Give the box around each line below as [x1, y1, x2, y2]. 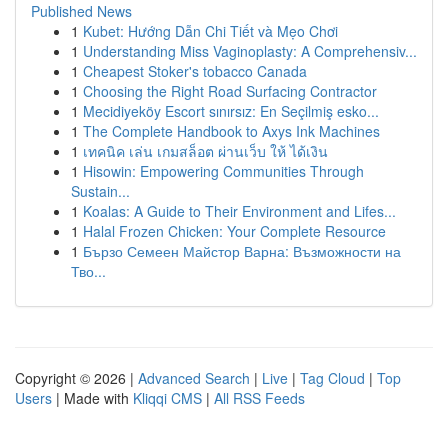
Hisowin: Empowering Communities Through [83, 161, 364, 181]
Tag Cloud [300, 368, 365, 388]
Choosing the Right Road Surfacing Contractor [83, 81, 377, 101]
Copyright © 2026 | [15, 368, 138, 388]
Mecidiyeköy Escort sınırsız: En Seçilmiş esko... [83, 101, 379, 121]
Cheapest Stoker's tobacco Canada [83, 61, 307, 81]
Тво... [71, 261, 106, 281]
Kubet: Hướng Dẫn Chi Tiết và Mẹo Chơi [83, 21, 338, 41]
